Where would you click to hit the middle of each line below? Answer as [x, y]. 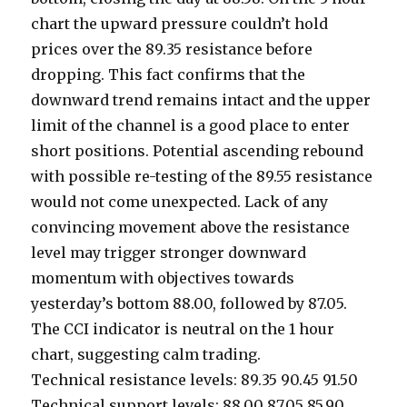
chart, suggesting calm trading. [146, 354]
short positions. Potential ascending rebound [198, 151]
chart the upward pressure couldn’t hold [180, 24]
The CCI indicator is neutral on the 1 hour [183, 329]
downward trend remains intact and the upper [201, 100]
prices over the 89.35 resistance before [172, 49]
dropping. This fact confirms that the [169, 74]
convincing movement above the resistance [191, 227]
